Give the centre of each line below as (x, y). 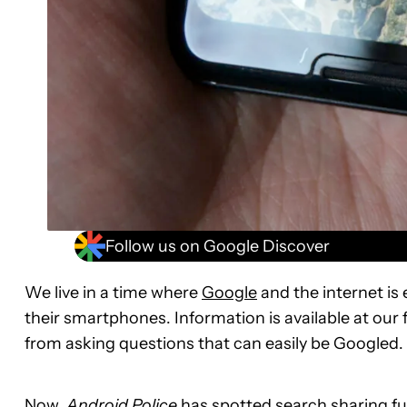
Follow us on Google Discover (218, 246)
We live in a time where (113, 293)
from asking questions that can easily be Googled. (214, 344)
